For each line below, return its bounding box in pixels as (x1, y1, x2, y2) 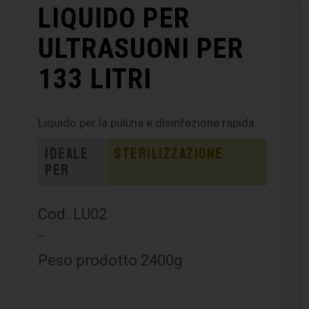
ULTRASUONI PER (38, 31, 244, 65)
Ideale (45, 143, 89, 163)
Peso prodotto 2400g (38, 250, 183, 269)
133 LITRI (38, 61, 152, 95)
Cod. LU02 (38, 204, 108, 223)
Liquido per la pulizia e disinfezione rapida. (38, 115, 258, 130)
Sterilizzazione (114, 143, 223, 163)
